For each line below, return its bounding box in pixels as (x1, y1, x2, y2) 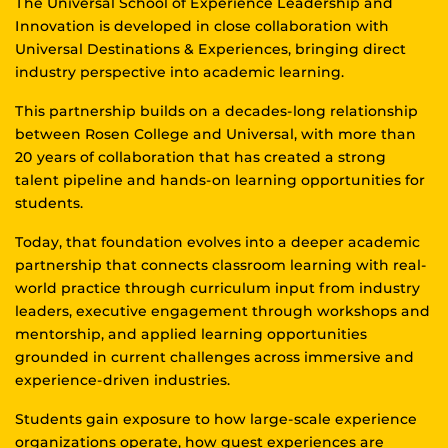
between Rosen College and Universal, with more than (15, 125, 416, 144)
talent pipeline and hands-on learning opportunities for (15, 171, 425, 190)
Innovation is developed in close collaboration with (15, 17, 389, 36)
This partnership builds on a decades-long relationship (15, 102, 418, 121)
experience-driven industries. (15, 371, 230, 390)
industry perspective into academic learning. (15, 63, 344, 82)
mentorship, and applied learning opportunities (15, 325, 367, 344)
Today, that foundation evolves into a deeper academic (15, 233, 420, 252)
